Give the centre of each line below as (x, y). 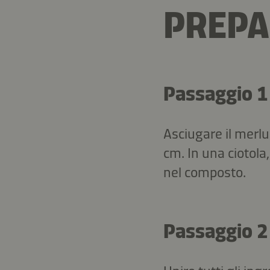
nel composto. (204, 172)
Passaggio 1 (215, 94)
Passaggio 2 (215, 231)
